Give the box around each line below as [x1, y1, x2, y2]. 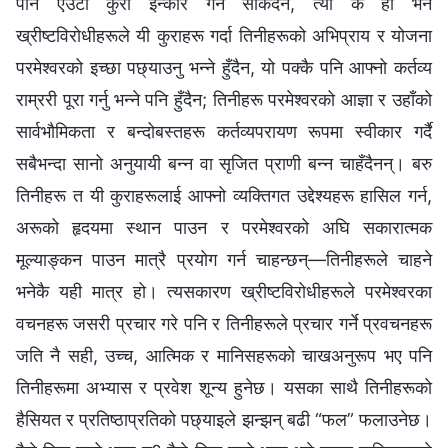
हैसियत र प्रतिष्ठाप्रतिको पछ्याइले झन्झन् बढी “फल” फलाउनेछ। [16, 409, 432, 431]
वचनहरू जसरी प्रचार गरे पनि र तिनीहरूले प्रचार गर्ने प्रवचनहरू [16, 313, 432, 335]
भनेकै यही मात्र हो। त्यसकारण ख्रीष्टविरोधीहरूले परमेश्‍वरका [16, 281, 432, 303]
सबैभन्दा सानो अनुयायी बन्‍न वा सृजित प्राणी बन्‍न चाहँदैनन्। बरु [16, 153, 432, 175]
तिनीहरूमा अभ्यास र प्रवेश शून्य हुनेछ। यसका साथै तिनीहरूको [16, 377, 432, 399]
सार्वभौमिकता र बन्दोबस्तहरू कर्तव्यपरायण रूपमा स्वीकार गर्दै [16, 121, 432, 143]
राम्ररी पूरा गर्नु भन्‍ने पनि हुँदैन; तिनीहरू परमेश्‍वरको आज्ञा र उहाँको [16, 89, 432, 111]
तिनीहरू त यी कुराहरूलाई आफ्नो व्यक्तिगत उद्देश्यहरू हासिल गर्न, [16, 185, 432, 207]
